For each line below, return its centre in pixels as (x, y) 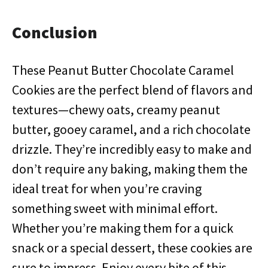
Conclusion (55, 32)
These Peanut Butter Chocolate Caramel (123, 70)
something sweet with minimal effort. (115, 208)
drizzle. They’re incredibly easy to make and (132, 149)
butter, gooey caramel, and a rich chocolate (131, 129)
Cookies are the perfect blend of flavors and (133, 90)
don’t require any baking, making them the (130, 169)
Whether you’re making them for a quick (123, 228)
